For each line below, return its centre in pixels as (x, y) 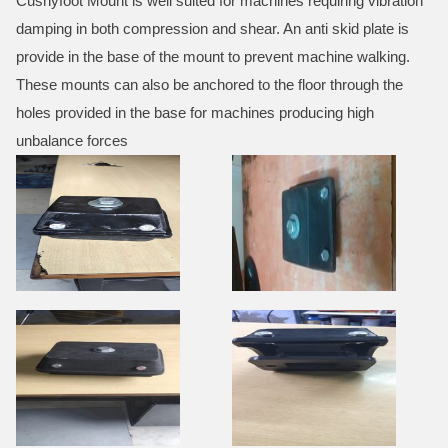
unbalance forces (72, 140)
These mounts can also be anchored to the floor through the (209, 84)
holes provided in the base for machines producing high (195, 112)
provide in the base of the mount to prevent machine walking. (213, 56)
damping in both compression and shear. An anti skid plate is (212, 28)
